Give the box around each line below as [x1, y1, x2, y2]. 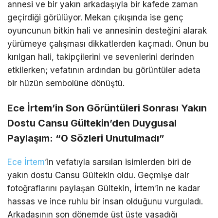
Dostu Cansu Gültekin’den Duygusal [7, 117, 177, 129]
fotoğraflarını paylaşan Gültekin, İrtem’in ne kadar [7, 183, 200, 194]
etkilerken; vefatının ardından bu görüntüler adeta [7, 65, 200, 75]
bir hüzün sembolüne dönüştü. [7, 78, 125, 89]
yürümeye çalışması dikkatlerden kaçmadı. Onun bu [7, 39, 209, 49]
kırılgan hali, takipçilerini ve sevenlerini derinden [7, 52, 194, 62]
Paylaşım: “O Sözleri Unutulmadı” [7, 132, 164, 145]
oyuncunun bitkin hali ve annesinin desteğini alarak [7, 26, 207, 36]
